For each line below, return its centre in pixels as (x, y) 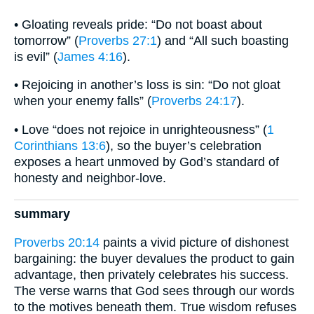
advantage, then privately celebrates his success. (151, 275)
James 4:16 (90, 56)
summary (42, 214)
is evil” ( (36, 56)
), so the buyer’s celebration (184, 146)
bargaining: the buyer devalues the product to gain (154, 259)
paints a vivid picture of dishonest (194, 243)
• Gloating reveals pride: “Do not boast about (138, 24)
